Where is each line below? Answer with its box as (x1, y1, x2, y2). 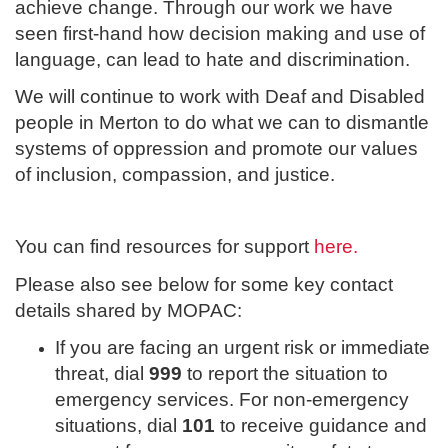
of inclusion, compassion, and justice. (15, 164, 335, 186)
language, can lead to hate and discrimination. (15, 48, 410, 70)
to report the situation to (182, 363, 388, 385)
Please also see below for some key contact (15, 273, 393, 295)
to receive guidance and (215, 415, 427, 437)
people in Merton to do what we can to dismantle (15, 112, 429, 134)
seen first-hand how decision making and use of (15, 22, 425, 44)
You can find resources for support (15, 236, 314, 258)
